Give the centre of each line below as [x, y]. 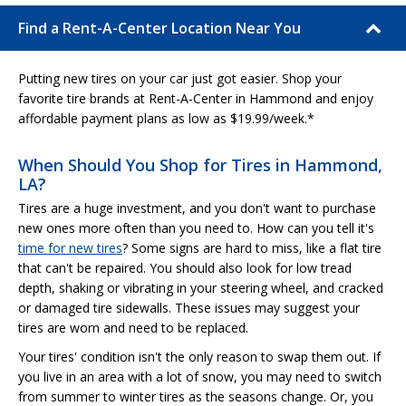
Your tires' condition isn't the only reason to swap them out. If [199, 356]
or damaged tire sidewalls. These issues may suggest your [189, 307]
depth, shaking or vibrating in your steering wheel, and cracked [201, 287]
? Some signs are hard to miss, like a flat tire [252, 247]
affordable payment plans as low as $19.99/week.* [166, 118]
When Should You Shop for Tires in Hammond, [200, 164]
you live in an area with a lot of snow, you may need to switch [200, 376]
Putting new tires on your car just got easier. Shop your [180, 78]
